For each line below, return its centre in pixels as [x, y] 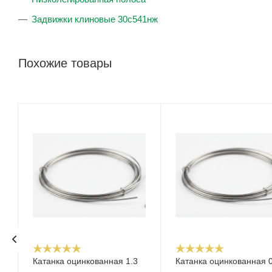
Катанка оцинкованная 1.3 [85, 261]
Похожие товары [65, 63]
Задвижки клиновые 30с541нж [95, 19]
